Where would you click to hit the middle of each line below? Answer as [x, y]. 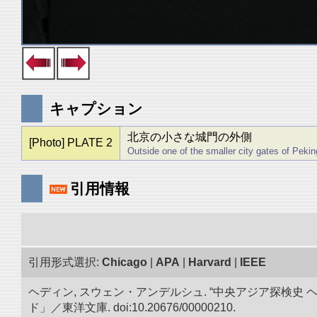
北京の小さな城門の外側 [189, 137]
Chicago [125, 262]
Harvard [210, 262]
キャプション [96, 109]
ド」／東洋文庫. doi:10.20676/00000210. [132, 307]
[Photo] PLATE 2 [70, 143]
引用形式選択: [65, 262]
